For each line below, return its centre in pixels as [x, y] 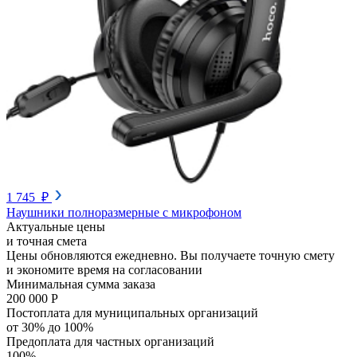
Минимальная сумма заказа [81, 284]
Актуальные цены [56, 226]
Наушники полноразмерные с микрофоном [124, 212]
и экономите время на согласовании [104, 269]
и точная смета [47, 241]
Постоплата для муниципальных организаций [132, 312]
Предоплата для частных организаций [110, 341]
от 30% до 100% [50, 327]
